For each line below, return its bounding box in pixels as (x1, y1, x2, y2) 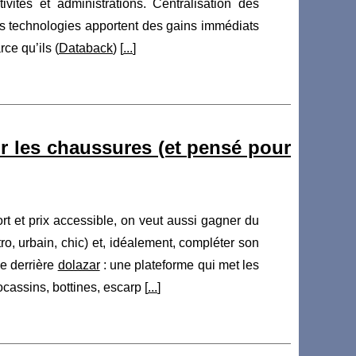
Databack (59, 41, 113, 55)
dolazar (57, 257, 100, 272)
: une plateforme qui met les (99, 257, 260, 272)
